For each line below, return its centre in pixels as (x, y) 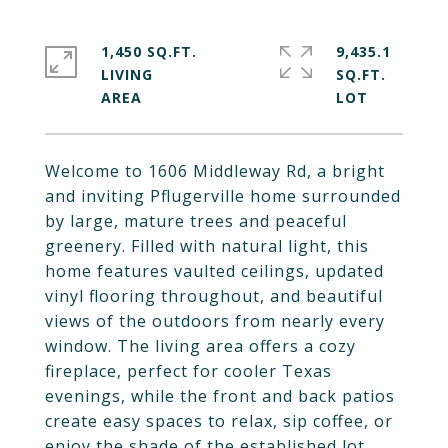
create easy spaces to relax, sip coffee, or (219, 421)
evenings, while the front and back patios (220, 396)
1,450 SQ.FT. (149, 51)
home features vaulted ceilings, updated (214, 271)
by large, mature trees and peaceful (196, 221)
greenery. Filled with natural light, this (207, 246)
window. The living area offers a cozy (200, 346)
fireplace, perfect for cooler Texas (188, 371)
